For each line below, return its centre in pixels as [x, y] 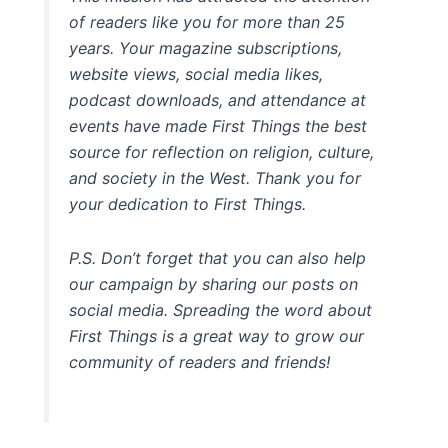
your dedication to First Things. [188, 203]
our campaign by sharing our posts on [214, 283]
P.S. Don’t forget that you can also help [218, 257]
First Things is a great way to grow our [217, 335]
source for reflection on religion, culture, [222, 151]
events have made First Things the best [218, 125]
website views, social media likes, [196, 73]
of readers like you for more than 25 [207, 21]
